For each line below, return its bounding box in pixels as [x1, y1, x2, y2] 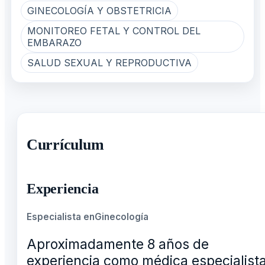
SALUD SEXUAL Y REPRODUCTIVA [27, 56, 192, 69]
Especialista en [27, 211, 95, 223]
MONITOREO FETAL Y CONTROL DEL [27, 24, 201, 37]
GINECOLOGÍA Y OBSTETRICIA [27, 4, 172, 17]
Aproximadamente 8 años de [27, 236, 209, 253]
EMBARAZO [27, 36, 82, 49]
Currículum [27, 135, 104, 153]
